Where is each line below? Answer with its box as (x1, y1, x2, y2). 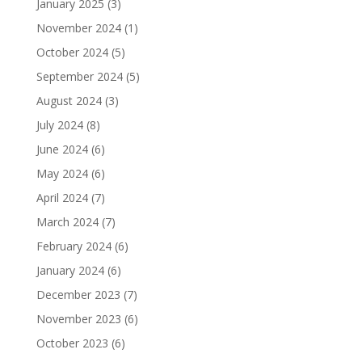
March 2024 (36, 214, 99, 229)
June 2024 (36, 141, 88, 157)
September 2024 (36, 69, 123, 84)
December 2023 (36, 287, 120, 302)
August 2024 (36, 93, 102, 108)
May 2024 (36, 166, 88, 181)
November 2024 (36, 20, 121, 36)
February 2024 (36, 238, 112, 254)
